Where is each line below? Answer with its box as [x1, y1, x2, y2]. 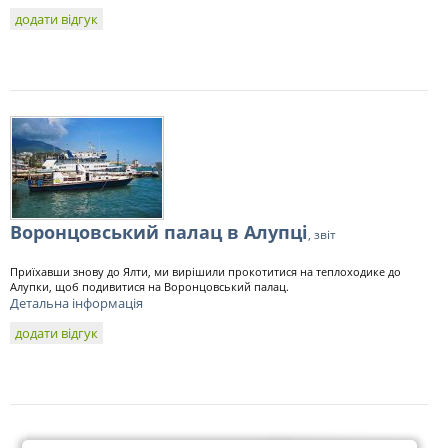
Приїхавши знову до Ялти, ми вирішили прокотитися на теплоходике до [10, 264, 401, 279]
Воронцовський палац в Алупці [10, 220, 308, 244]
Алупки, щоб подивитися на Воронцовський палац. [10, 279, 289, 294]
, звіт [308, 226, 336, 243]
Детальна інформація [10, 294, 143, 312]
